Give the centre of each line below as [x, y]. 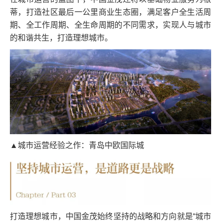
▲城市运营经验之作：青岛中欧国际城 [77, 145]
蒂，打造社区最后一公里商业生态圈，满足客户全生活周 [110, 12]
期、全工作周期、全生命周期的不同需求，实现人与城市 [110, 25]
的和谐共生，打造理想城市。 [61, 38]
